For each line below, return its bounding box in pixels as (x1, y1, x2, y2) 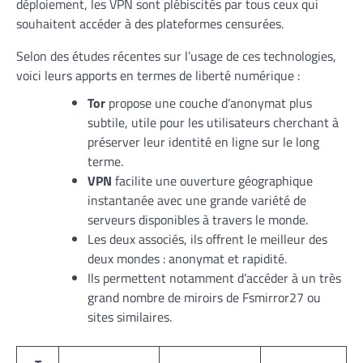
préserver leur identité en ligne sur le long (88, 131, 319, 152)
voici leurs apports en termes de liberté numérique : (16, 65, 300, 85)
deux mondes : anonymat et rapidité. (88, 248, 287, 268)
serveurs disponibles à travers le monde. (88, 209, 308, 229)
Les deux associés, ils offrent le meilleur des (88, 228, 327, 249)
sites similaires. (88, 306, 172, 327)
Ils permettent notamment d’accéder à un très (88, 267, 341, 288)
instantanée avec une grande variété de (88, 190, 306, 210)
